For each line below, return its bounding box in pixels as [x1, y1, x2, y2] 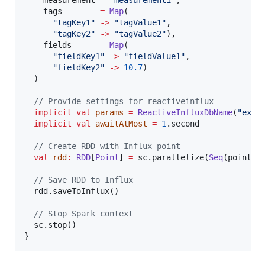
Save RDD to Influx [43, 175, 133, 185]
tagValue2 [119, 29, 161, 39]
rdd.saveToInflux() [24, 186, 119, 196]
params [95, 108, 124, 118]
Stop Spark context [43, 209, 133, 219]
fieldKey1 [57, 51, 100, 62]
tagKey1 [57, 18, 91, 28]
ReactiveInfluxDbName [138, 108, 232, 118]
